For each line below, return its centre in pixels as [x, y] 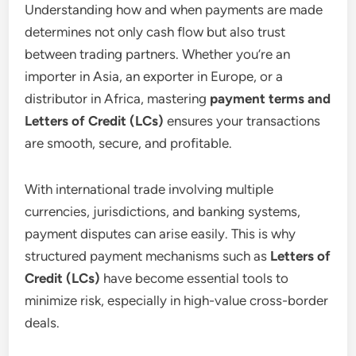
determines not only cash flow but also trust [155, 31]
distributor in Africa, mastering [118, 98]
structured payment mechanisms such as [148, 255]
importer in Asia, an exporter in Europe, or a [154, 76]
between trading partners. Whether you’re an [158, 54]
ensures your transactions [242, 120]
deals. [43, 322]
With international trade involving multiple [149, 189]
